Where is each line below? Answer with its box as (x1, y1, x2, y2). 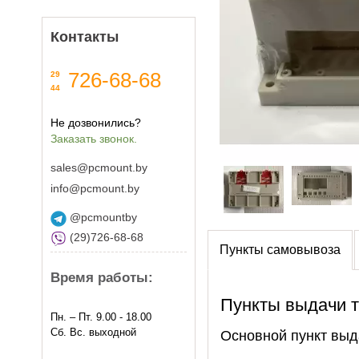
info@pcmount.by (50, 182, 139, 195)
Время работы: (50, 270, 153, 285)
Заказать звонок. (50, 132, 137, 145)
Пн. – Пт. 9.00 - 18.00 (50, 311, 151, 323)
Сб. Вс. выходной (50, 326, 136, 338)
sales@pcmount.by (50, 161, 147, 174)
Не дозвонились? (50, 116, 141, 129)
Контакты (50, 29, 119, 45)
